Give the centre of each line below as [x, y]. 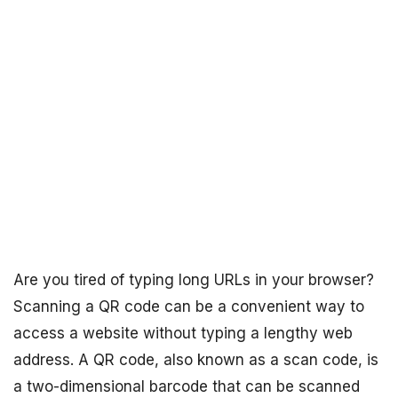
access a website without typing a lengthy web [183, 333]
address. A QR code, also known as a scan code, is [196, 360]
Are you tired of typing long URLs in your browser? [194, 280]
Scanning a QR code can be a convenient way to [189, 306]
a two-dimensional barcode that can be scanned [187, 386]
